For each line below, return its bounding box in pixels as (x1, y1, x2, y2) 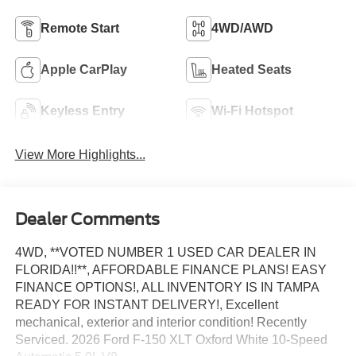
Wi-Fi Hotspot (211, 103, 293, 118)
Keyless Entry (40, 103, 125, 118)
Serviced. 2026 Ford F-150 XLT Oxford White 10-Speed (14, 333, 327, 347)
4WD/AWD (211, 21, 273, 35)
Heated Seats (211, 62, 292, 76)
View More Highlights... (14, 147, 145, 161)
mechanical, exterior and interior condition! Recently (14, 315, 307, 330)
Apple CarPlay (40, 62, 127, 76)
